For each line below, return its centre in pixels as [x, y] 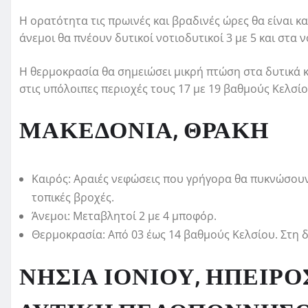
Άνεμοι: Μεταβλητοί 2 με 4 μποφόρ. [124, 216]
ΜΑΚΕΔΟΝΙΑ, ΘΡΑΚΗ [144, 132]
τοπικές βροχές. [73, 198]
